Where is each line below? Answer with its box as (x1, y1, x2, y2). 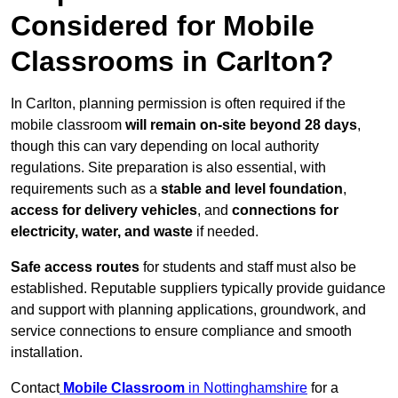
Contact (11, 380, 60, 396)
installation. (11, 345, 83, 361)
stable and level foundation (161, 181, 343, 197)
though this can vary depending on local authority (11, 139, 319, 155)
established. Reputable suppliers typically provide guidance (11, 281, 386, 297)
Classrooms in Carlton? (11, 45, 334, 78)
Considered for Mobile (11, 10, 314, 43)
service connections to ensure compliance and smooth (11, 323, 352, 339)
